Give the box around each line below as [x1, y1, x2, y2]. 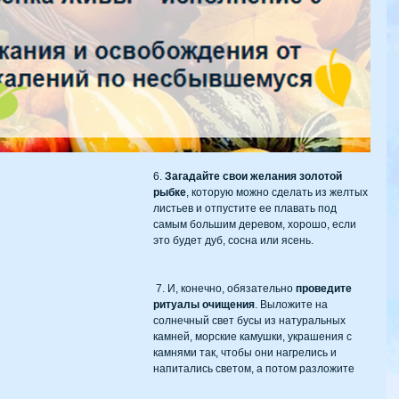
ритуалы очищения [153, 297, 255, 311]
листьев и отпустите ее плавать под [153, 201, 339, 215]
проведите [296, 281, 357, 295]
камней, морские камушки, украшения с [153, 330, 354, 343]
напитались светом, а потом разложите [153, 362, 357, 375]
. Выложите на [255, 297, 330, 311]
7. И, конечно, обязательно [156, 281, 296, 295]
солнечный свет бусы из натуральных [153, 313, 348, 327]
